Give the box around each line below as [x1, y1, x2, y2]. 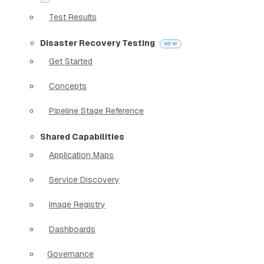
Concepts [49, 80, 87, 91]
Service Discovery [49, 174, 120, 185]
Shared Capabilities [40, 131, 124, 142]
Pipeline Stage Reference [49, 105, 144, 116]
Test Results [49, 11, 97, 22]
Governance [47, 248, 94, 259]
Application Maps [49, 149, 114, 160]
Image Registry [49, 199, 105, 210]
